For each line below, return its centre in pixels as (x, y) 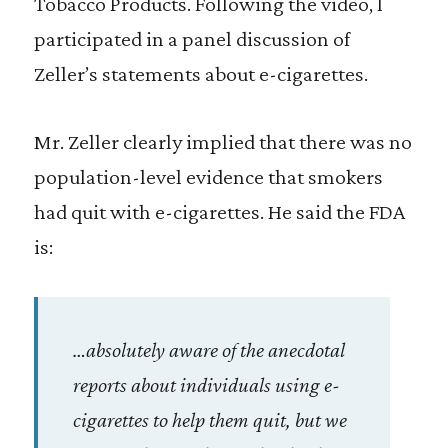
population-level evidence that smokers (208, 176)
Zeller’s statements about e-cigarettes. (200, 73)
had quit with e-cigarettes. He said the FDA (219, 211)
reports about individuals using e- (206, 384)
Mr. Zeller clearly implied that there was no (222, 141)
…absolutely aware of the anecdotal (208, 349)
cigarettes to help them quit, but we (209, 419)
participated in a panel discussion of (191, 38)
